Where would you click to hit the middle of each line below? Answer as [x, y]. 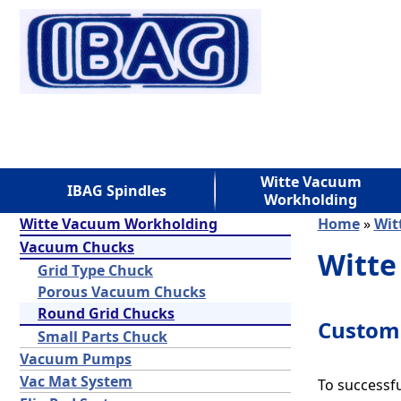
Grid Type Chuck [95, 270]
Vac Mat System [76, 381]
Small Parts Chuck [102, 337]
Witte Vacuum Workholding [119, 224]
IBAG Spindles [116, 191]
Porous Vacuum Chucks [122, 292]
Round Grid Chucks [106, 313]
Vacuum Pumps [76, 359]
